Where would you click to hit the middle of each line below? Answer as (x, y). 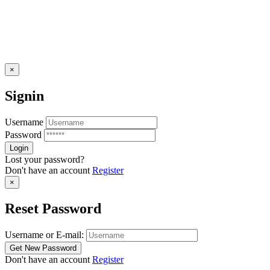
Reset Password (53, 208)
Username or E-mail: (44, 234)
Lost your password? (45, 160)
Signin (24, 96)
